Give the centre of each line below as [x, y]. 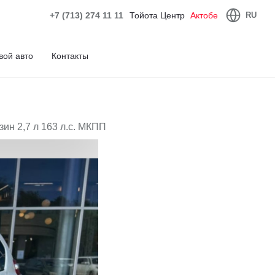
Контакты [70, 56]
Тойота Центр [158, 15]
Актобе [204, 15]
